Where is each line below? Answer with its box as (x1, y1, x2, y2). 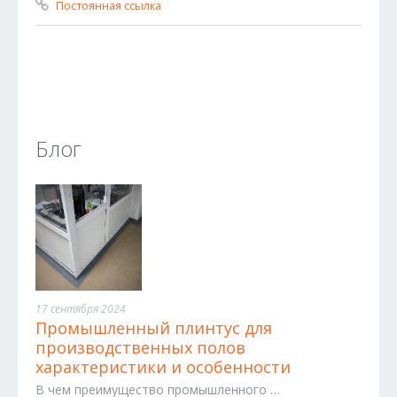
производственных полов (35, 336, 245, 358)
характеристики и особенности (35, 355, 291, 378)
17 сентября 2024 (35, 300, 126, 316)
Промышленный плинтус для (35, 316, 272, 339)
